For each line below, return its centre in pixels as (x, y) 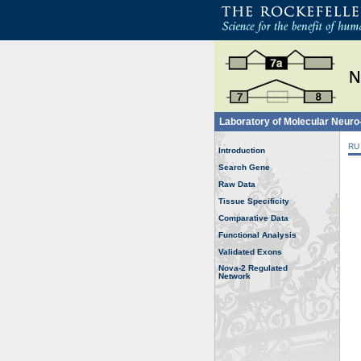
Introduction (242, 150)
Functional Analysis (257, 235)
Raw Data (237, 184)
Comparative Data (253, 218)
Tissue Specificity (254, 201)
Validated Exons (250, 252)
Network (234, 276)
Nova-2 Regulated (253, 268)
